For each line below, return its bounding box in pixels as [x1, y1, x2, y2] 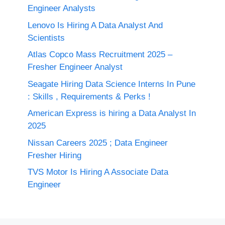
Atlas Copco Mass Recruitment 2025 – [28, 50, 172, 59]
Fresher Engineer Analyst [28, 62, 123, 72]
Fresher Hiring [28, 150, 81, 160]
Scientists [28, 33, 65, 43]
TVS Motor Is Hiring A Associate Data [28, 167, 168, 177]
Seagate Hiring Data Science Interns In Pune [28, 79, 195, 89]
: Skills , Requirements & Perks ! [28, 91, 151, 101]
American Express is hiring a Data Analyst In [28, 108, 196, 118]
